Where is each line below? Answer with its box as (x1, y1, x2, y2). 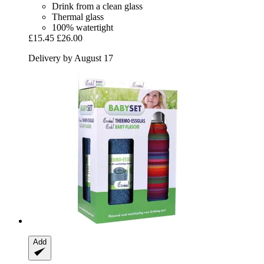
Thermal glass (52, 12, 104, 22)
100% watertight (52, 22, 113, 33)
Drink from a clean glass (52, 1, 143, 12)
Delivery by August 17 (28, 53, 113, 64)
